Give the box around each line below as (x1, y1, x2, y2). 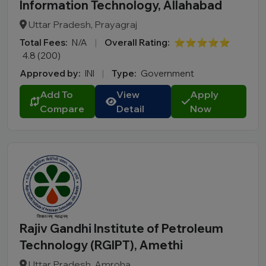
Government (141, 68, 194, 79)
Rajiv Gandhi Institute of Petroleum (20, 221, 223, 236)
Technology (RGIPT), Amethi (20, 237, 183, 252)
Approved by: (20, 68, 80, 79)
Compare (40, 103, 84, 115)
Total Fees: (20, 37, 67, 48)
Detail (116, 103, 145, 115)
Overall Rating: (104, 37, 169, 48)
